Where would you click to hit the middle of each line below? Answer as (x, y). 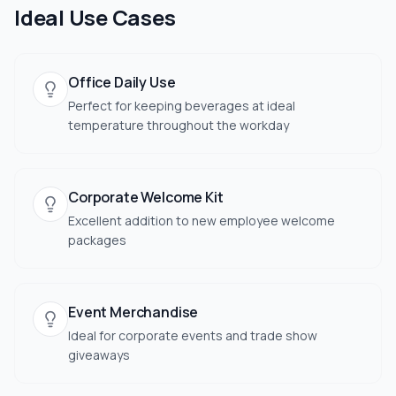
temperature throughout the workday (179, 125)
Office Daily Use (122, 82)
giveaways (99, 355)
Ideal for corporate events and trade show (193, 335)
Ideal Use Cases (95, 17)
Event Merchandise (133, 312)
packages (97, 240)
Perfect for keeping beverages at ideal (182, 106)
